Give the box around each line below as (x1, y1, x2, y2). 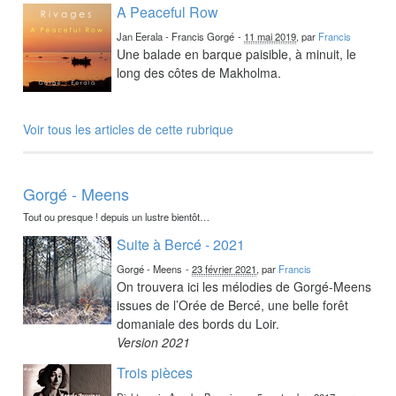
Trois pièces (117, 362, 194, 383)
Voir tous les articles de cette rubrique (23, 119, 234, 138)
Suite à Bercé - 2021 (117, 233, 246, 255)
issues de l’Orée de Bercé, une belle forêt (117, 295, 349, 314)
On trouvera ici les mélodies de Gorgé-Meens (117, 277, 372, 295)
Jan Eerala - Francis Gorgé (117, 28, 235, 43)
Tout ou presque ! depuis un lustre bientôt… (23, 209, 210, 224)
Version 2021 (117, 332, 191, 351)
